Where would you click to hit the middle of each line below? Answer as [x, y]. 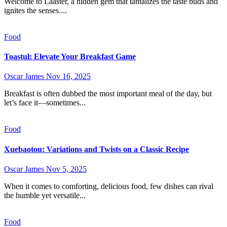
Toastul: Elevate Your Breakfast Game [70, 57]
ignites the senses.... [35, 10]
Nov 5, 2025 [66, 169]
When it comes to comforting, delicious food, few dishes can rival [8, 186]
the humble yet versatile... [45, 195]
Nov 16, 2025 [68, 77]
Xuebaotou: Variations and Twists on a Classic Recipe [97, 149]
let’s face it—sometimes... [45, 103]
